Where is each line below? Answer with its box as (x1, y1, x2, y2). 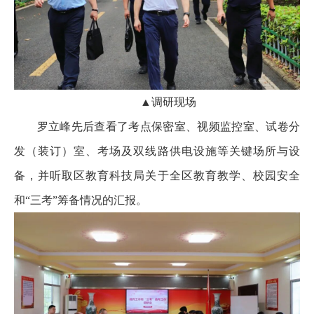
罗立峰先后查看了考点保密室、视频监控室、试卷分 (14, 120, 300, 132)
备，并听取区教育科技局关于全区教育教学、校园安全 (14, 169, 300, 182)
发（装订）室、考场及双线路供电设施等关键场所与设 (14, 144, 300, 157)
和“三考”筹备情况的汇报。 (14, 193, 147, 206)
